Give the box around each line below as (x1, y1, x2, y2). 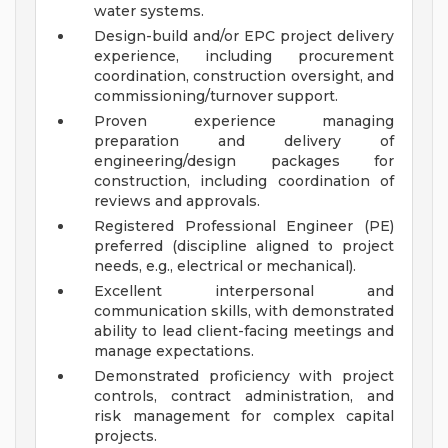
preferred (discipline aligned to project (94, 237, 394, 256)
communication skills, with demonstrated (94, 302, 394, 321)
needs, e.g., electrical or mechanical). (94, 257, 356, 276)
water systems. (94, 2, 204, 21)
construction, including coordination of (94, 172, 394, 191)
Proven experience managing (94, 112, 394, 131)
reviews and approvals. (94, 192, 260, 211)
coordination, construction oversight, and (94, 67, 394, 86)
